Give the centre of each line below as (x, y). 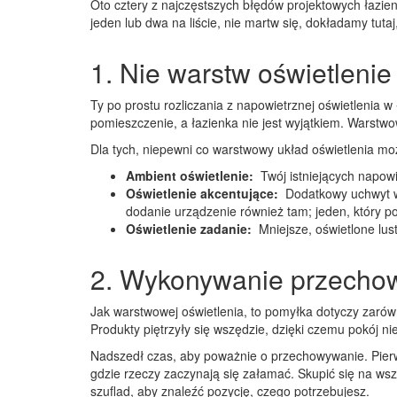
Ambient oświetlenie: (191, 175)
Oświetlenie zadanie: (191, 229)
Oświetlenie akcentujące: (204, 193)
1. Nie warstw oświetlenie (241, 72)
